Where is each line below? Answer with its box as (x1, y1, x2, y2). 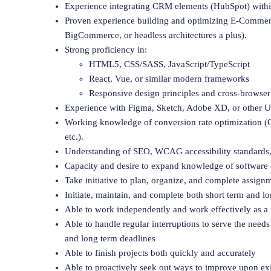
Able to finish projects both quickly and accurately (65, 247, 256, 258)
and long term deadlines (65, 233, 155, 243)
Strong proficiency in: (65, 44, 147, 54)
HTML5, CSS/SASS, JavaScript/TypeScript (89, 59, 250, 69)
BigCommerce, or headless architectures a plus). (65, 30, 247, 40)
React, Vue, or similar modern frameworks (89, 73, 249, 83)
